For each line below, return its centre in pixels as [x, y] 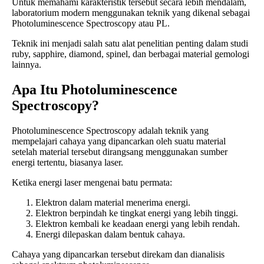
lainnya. [27, 64]
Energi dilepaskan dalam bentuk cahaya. [110, 234]
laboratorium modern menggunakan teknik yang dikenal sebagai [131, 12]
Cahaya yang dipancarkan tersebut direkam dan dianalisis [118, 254]
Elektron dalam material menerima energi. [113, 202]
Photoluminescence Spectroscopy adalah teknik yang [110, 130]
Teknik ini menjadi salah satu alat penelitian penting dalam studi [130, 43]
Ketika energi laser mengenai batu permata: [92, 182]
